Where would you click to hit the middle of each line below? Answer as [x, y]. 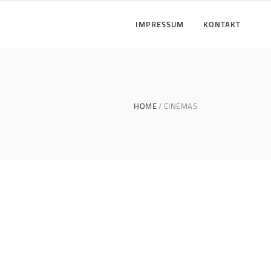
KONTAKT [222, 24]
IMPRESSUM [160, 24]
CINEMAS [180, 106]
